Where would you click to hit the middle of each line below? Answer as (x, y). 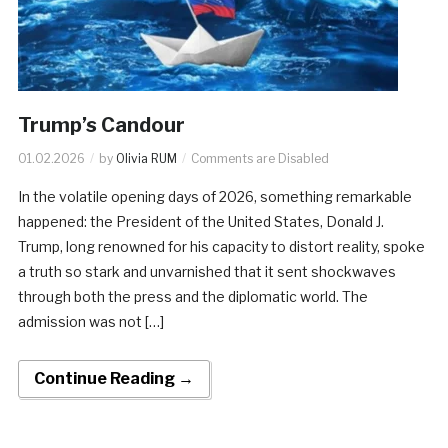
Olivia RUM (146, 158)
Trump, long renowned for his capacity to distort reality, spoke (221, 246)
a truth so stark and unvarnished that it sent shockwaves (206, 271)
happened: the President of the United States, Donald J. (200, 221)
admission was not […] (90, 321)
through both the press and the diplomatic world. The (192, 296)
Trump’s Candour (101, 124)
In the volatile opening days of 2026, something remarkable (214, 196)
